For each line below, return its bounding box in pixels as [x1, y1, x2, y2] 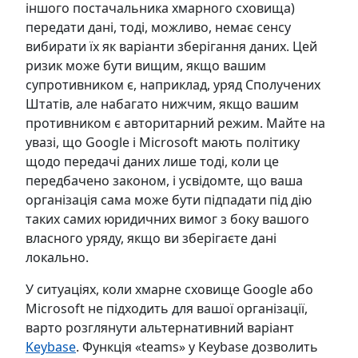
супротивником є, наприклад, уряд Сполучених [26, 75, 320, 93]
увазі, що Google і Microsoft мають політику [26, 133, 300, 151]
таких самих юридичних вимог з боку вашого [26, 209, 309, 228]
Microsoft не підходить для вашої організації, [26, 299, 308, 317]
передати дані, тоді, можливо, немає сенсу [26, 18, 291, 36]
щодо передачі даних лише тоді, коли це [26, 152, 279, 170]
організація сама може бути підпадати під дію [26, 190, 312, 209]
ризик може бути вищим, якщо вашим [26, 56, 266, 74]
